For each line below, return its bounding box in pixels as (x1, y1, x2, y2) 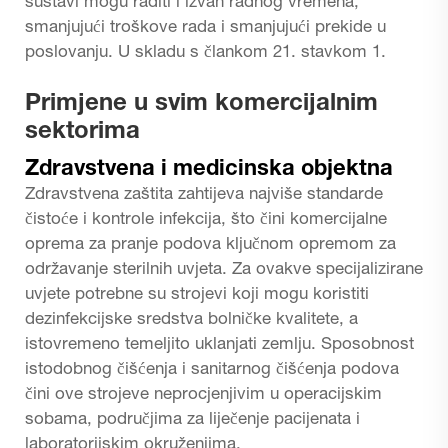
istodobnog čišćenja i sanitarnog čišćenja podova (25, 361, 399, 379)
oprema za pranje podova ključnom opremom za (25, 236, 396, 254)
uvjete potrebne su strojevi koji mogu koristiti (25, 286, 369, 304)
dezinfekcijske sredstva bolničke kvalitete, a (25, 311, 358, 329)
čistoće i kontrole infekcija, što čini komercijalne (25, 211, 387, 229)
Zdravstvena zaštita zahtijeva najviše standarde (25, 186, 383, 204)
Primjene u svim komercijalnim (25, 92, 378, 117)
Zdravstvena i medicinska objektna (25, 158, 393, 181)
